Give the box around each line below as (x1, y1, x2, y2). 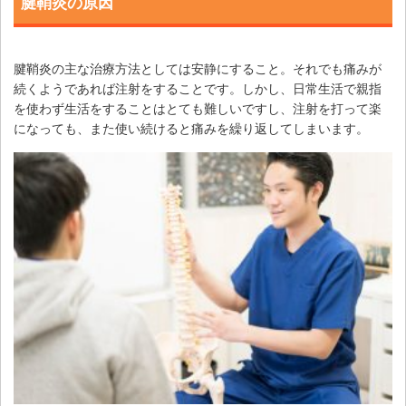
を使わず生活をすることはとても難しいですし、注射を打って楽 (14, 101, 382, 116)
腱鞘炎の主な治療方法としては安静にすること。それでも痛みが (14, 61, 382, 76)
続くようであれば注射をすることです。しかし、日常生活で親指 (14, 81, 382, 96)
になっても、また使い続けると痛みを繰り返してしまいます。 (14, 121, 369, 136)
